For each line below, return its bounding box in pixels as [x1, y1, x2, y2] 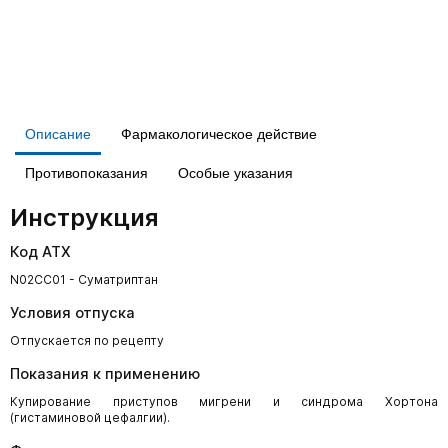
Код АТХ [10, 243, 71, 260]
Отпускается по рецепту [10, 333, 164, 348]
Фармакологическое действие [121, 126, 317, 142]
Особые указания [178, 165, 293, 181]
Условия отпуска [10, 304, 135, 321]
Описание [25, 126, 91, 142]
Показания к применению [10, 365, 200, 382]
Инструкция [10, 203, 159, 232]
